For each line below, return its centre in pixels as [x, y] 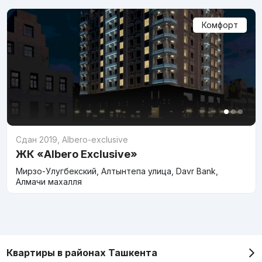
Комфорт [220, 25]
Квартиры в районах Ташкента [82, 253]
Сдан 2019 [36, 140]
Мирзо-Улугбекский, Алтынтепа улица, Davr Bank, [117, 171]
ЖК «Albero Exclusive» [76, 154]
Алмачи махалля [49, 182]
